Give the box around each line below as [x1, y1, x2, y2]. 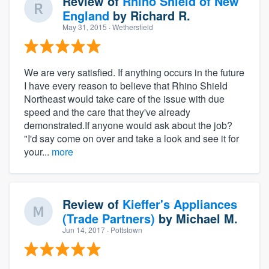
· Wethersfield [107, 21, 153, 32]
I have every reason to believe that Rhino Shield [24, 78, 228, 92]
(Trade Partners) [62, 209, 155, 227]
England [62, 6, 109, 24]
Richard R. [130, 6, 190, 24]
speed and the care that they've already [24, 104, 190, 119]
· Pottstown [105, 224, 142, 235]
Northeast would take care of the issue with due [24, 91, 225, 106]
